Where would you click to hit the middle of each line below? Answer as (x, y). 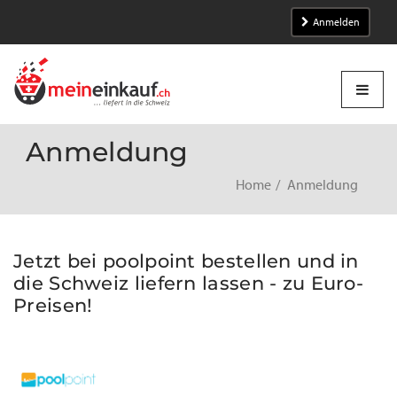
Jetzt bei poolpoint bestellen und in (186, 261)
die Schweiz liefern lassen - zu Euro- (189, 283)
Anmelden (336, 22)
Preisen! (53, 305)
